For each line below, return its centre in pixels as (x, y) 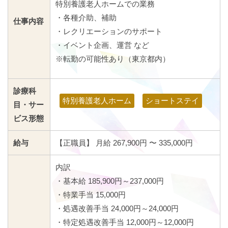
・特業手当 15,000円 (91, 195)
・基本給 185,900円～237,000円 (110, 181)
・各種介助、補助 (86, 18)
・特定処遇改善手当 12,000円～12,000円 (125, 222)
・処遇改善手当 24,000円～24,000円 (117, 209)
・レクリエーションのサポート (109, 32)
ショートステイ (172, 101)
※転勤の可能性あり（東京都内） (113, 59)
